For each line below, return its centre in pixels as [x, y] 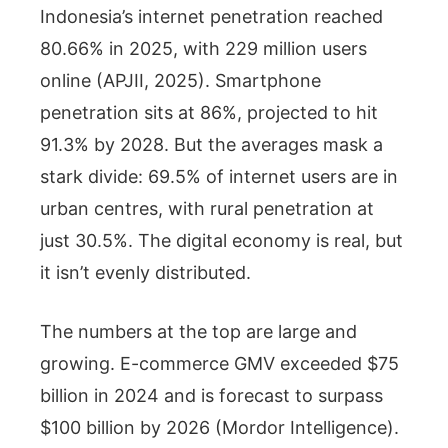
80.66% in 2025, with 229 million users [203, 48]
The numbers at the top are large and [198, 331]
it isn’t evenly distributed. [145, 272]
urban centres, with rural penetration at [207, 208]
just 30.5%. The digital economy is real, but [221, 240]
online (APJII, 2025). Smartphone [180, 80]
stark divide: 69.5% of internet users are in [219, 176]
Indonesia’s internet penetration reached [211, 16]
